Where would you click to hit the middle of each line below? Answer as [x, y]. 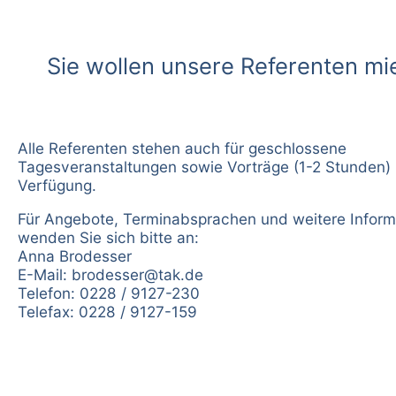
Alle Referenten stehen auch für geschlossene [182, 148]
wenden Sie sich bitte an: [108, 237]
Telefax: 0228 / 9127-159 [107, 311]
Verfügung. [57, 185]
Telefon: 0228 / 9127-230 [109, 293]
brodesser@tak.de [137, 274]
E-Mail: [45, 274]
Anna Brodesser [75, 255]
